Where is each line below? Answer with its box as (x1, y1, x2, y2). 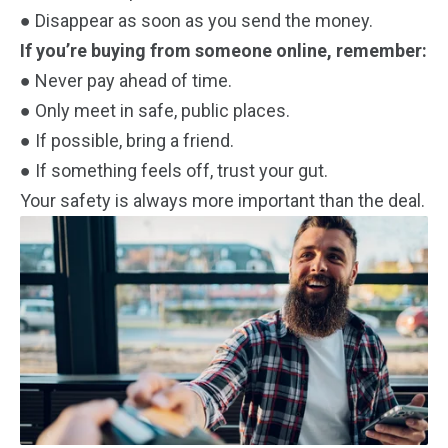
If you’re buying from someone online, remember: (20, 39, 427, 61)
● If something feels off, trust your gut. (20, 159, 328, 181)
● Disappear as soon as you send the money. (20, 9, 373, 31)
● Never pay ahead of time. (20, 69, 232, 91)
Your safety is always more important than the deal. (20, 189, 425, 211)
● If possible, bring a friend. (20, 129, 234, 151)
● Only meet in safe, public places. (20, 99, 290, 121)
